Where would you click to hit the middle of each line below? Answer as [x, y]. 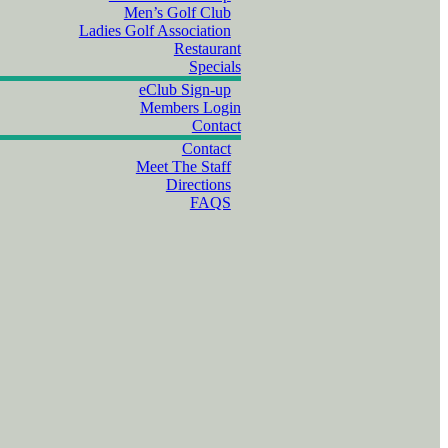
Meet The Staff [183, 166]
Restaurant [207, 48]
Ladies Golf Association [154, 30]
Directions [198, 184]
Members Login [190, 107]
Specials [214, 66]
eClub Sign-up [184, 89]
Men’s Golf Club [177, 12]
